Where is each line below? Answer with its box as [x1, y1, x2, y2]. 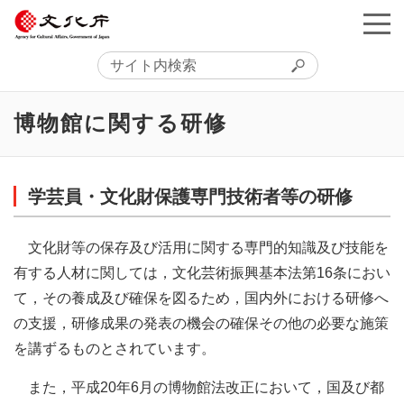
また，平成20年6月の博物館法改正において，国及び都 [28, 380, 384, 396]
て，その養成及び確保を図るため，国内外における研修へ [14, 290, 389, 307]
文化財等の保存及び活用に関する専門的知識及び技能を [28, 240, 389, 256]
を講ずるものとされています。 [14, 341, 216, 357]
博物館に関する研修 [14, 112, 227, 136]
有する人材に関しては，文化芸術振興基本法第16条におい [14, 265, 390, 281]
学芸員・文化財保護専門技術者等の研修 [28, 187, 353, 207]
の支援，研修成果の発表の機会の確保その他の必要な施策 [14, 316, 389, 332]
